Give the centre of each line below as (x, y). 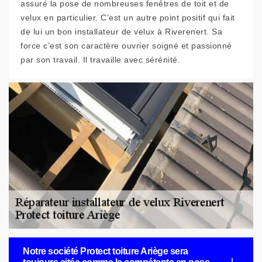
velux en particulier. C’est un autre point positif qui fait (128, 18)
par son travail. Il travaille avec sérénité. (100, 60)
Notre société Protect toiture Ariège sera (106, 251)
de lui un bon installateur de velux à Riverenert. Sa (121, 32)
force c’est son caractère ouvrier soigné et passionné (126, 46)
